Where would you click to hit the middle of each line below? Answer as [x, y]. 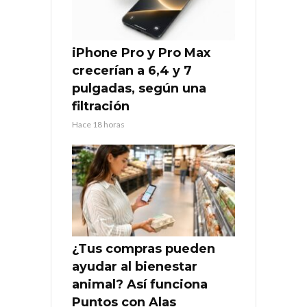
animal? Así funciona [140, 285]
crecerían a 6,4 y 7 [132, 71]
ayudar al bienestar [135, 267]
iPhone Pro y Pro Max [141, 53]
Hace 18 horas [98, 125]
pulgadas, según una [139, 89]
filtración [101, 107]
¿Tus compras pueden [144, 249]
